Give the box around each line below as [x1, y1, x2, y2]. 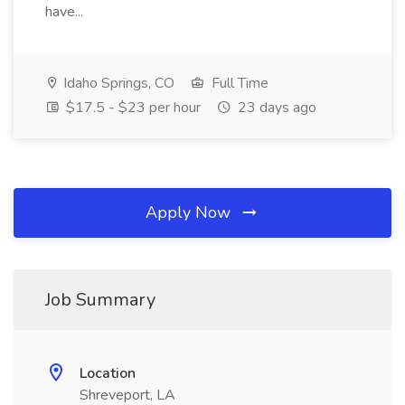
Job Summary [45, 287, 155, 312]
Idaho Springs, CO [60, 73, 174, 93]
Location [80, 363, 136, 383]
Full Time [208, 73, 268, 93]
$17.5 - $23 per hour [62, 98, 201, 118]
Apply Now [146, 202, 235, 223]
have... [45, 2, 87, 22]
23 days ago [234, 98, 316, 118]
